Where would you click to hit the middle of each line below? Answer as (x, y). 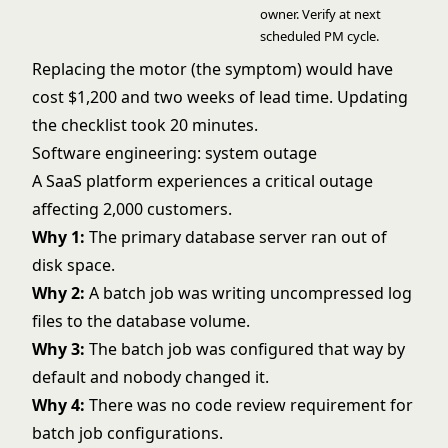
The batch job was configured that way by (245, 349)
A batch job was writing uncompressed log (248, 293)
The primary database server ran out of (236, 237)
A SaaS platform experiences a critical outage (202, 181)
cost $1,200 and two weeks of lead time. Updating (220, 97)
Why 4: (58, 405)
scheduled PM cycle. (319, 36)
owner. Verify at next (320, 14)
